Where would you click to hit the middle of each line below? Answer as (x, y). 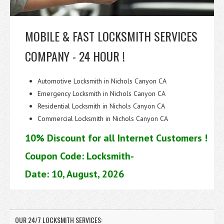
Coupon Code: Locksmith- (79, 156)
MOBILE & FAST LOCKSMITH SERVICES (111, 36)
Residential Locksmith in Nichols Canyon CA (101, 106)
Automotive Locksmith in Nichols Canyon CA (102, 81)
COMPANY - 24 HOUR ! (75, 56)
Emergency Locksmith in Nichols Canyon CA (101, 93)
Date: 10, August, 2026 (74, 174)
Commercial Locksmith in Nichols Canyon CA (103, 118)
